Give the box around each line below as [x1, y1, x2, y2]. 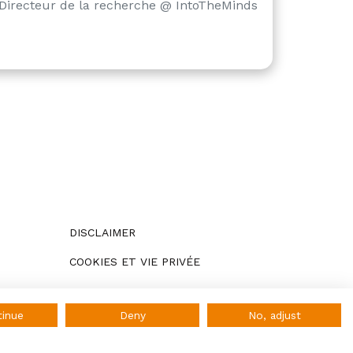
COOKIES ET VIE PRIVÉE [69, 255, 201, 268]
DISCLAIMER [69, 225, 136, 239]
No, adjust [247, 309, 301, 321]
